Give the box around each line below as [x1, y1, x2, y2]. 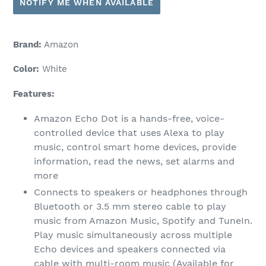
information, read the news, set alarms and [34, 156, 235, 167]
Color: [13, 64, 39, 75]
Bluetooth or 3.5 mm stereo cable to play [34, 201, 226, 213]
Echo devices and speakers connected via [34, 243, 226, 255]
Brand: [13, 39, 42, 50]
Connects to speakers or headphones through [34, 186, 248, 198]
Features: [13, 88, 55, 99]
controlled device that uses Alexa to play [34, 127, 224, 139]
